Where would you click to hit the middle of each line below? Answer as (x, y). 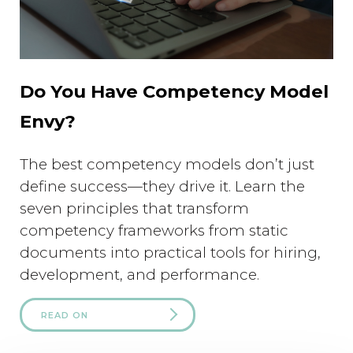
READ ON (65, 315)
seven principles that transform (134, 208)
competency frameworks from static (154, 230)
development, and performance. (139, 274)
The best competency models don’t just (167, 164)
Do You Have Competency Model (174, 91)
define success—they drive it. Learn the (162, 186)
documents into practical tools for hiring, (170, 252)
